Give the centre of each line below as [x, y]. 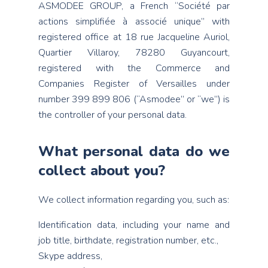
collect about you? [102, 170]
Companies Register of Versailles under [134, 84]
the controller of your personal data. [112, 115]
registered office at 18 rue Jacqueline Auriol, [134, 37]
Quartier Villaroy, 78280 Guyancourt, [134, 53]
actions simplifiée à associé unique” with [134, 22]
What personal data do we [134, 151]
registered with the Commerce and [134, 68]
